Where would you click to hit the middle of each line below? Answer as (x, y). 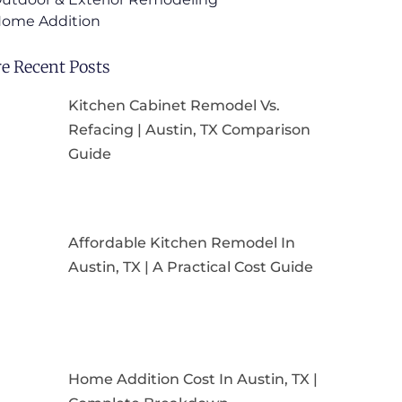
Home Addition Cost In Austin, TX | (193, 380)
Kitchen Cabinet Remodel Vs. (174, 105)
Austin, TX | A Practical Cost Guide (191, 267)
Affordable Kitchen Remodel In (182, 242)
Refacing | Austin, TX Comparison (189, 130)
